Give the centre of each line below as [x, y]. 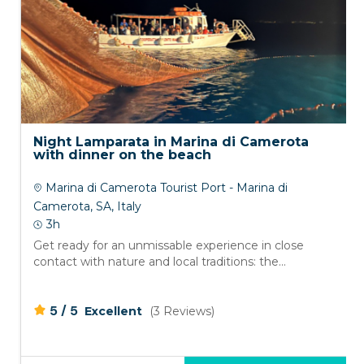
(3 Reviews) [182, 312]
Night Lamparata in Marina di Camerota [171, 142]
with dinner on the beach [122, 155]
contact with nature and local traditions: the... [160, 262]
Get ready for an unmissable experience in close [169, 246]
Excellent [115, 312]
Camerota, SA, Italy [87, 207]
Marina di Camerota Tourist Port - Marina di [165, 188]
